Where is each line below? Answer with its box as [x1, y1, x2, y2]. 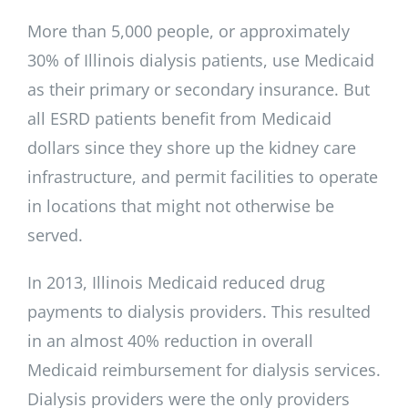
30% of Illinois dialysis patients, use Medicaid [27, 48, 374, 71]
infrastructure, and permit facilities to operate [27, 165, 378, 188]
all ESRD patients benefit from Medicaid [27, 107, 331, 129]
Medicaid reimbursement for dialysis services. [27, 358, 381, 381]
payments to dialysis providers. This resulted [27, 300, 371, 322]
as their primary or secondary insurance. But [27, 77, 370, 100]
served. [27, 223, 83, 246]
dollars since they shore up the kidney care [27, 136, 356, 158]
